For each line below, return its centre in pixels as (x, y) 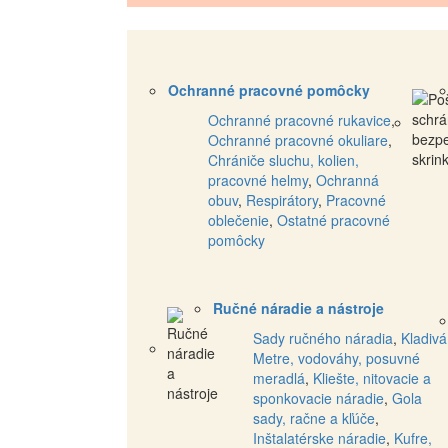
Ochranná (347, 180)
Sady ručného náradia (323, 338)
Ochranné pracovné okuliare (298, 140)
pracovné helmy (258, 180)
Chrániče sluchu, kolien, (283, 160)
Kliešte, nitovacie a (372, 378)
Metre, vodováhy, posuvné (336, 358)
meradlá (279, 378)
